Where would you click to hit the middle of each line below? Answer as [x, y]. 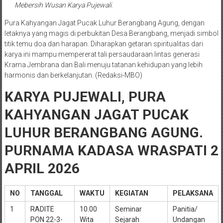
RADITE [42, 209]
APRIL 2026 [42, 168]
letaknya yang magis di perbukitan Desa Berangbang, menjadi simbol [111, 33]
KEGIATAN [131, 193]
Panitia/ [185, 209]
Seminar [128, 209]
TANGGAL [46, 193]
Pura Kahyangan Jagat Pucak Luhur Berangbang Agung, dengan [104, 23]
